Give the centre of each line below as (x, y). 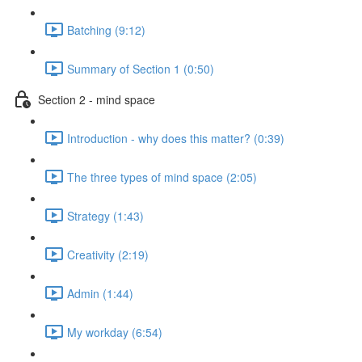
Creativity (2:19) (108, 254)
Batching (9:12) (106, 29)
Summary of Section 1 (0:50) (141, 68)
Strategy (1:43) (105, 215)
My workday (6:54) (115, 332)
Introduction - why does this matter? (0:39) (176, 138)
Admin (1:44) (100, 293)
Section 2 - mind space (97, 99)
